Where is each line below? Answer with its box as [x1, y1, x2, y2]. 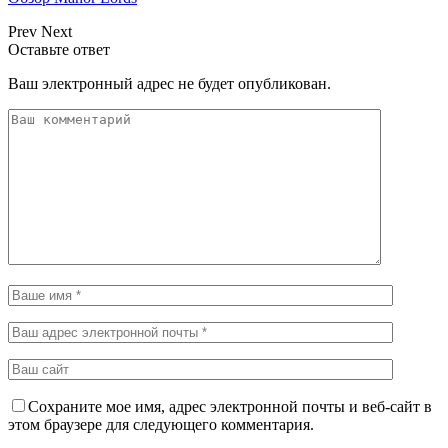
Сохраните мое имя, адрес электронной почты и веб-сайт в [28, 397, 432, 415]
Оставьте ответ [8, 40, 110, 58]
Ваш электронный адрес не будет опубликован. [8, 74, 331, 92]
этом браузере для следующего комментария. [8, 415, 314, 433]
